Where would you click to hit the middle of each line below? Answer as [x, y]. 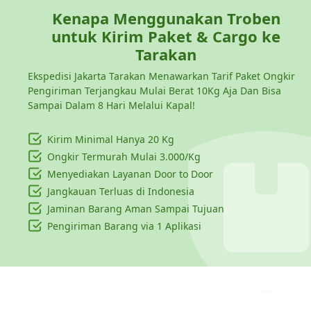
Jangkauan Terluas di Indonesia [121, 191]
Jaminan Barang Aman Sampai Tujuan [136, 208]
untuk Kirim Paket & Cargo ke [166, 36]
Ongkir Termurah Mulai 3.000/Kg [124, 156]
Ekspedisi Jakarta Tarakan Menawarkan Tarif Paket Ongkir [161, 76]
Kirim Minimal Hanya [96, 139]
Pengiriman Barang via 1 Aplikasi [124, 226]
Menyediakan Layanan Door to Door [130, 174]
